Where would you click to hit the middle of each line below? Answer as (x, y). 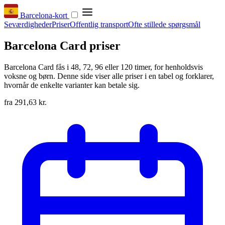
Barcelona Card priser (62, 45)
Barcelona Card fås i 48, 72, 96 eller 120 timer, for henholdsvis (103, 67)
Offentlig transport (99, 24)
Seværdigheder (28, 24)
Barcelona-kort (44, 15)
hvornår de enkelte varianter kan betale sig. (72, 85)
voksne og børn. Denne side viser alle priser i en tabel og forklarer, (109, 76)
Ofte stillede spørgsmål (164, 24)
